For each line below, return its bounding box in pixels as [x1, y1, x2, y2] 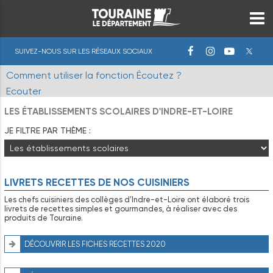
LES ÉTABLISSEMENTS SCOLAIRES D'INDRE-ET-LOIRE [4, 105, 233, 117]
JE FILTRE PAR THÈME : [4, 126, 91, 135]
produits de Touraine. [4, 213, 83, 223]
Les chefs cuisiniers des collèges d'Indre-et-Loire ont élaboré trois [4, 195, 249, 205]
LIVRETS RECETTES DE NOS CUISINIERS [4, 175, 190, 188]
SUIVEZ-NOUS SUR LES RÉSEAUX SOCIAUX [14, 47, 152, 55]
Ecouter [6, 85, 41, 97]
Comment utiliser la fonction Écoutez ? [6, 69, 182, 81]
